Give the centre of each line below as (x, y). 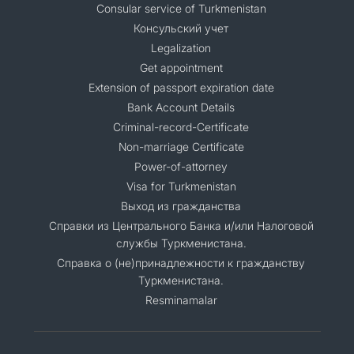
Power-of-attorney (181, 166)
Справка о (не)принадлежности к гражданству (181, 263)
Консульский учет (181, 28)
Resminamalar (181, 300)
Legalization (181, 48)
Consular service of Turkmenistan (181, 8)
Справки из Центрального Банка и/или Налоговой (181, 226)
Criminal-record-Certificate (181, 127)
